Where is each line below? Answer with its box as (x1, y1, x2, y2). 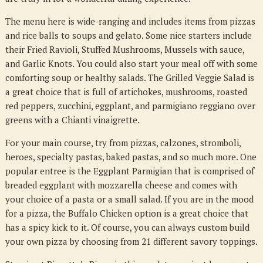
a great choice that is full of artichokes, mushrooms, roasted (5, 86, 247, 97)
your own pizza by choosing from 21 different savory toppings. (5, 235, 258, 247)
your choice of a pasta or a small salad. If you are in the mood (5, 193, 254, 205)
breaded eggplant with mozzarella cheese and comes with (5, 179, 237, 191)
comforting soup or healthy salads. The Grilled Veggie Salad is (5, 72, 254, 83)
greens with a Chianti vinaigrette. (5, 114, 140, 126)
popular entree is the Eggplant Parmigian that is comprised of (5, 165, 254, 177)
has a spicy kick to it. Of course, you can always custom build (5, 221, 249, 233)
